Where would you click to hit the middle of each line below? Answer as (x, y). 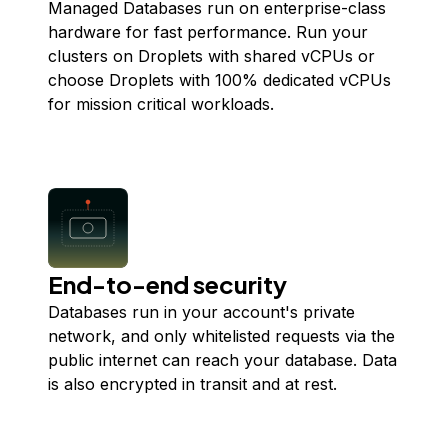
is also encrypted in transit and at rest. (192, 384)
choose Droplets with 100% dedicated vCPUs (219, 80)
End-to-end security (167, 284)
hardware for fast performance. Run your (208, 32)
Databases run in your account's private (201, 312)
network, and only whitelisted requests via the (221, 336)
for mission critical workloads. (161, 104)
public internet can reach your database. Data (222, 360)
